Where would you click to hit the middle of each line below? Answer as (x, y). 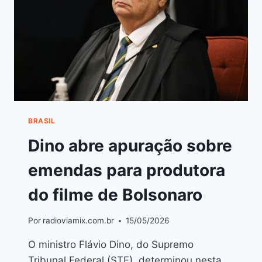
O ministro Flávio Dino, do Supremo (111, 245)
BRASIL (42, 120)
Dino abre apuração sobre (130, 145)
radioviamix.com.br (79, 221)
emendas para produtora (127, 170)
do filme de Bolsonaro (115, 194)
